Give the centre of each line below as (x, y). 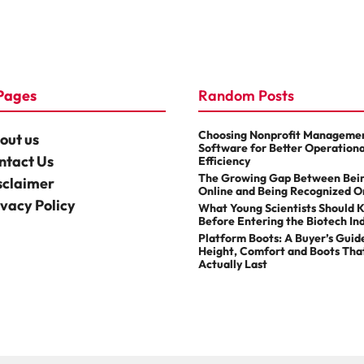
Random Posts (246, 96)
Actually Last (233, 264)
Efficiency (224, 161)
